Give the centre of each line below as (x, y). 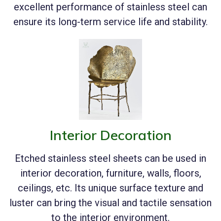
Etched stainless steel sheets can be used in (110, 158)
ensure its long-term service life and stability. (110, 21)
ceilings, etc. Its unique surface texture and (110, 188)
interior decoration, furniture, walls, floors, (110, 173)
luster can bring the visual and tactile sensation (110, 203)
